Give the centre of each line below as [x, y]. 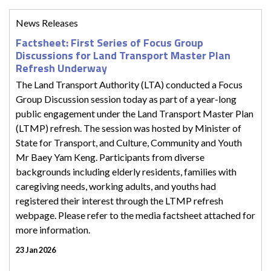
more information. [53, 229]
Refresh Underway [61, 68]
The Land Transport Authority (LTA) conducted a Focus [129, 84]
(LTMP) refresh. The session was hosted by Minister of [129, 128]
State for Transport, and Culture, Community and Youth [129, 142]
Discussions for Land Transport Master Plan [123, 55]
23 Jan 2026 [36, 250]
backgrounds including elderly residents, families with [126, 171]
